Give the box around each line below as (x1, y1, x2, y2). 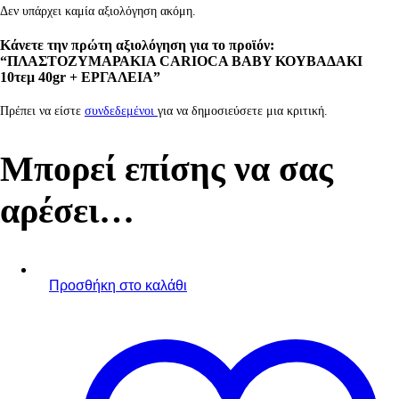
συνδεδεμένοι (85, 104, 158, 118)
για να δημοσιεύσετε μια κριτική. (158, 104, 328, 118)
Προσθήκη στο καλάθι (49, 277, 187, 293)
